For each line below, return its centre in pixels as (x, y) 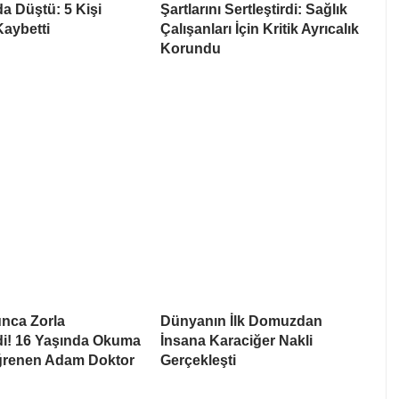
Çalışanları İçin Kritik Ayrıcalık (260, 29)
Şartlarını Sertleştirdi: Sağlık (254, 10)
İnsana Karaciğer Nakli (236, 341)
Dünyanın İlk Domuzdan (241, 322)
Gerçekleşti (198, 361)
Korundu (191, 49)
